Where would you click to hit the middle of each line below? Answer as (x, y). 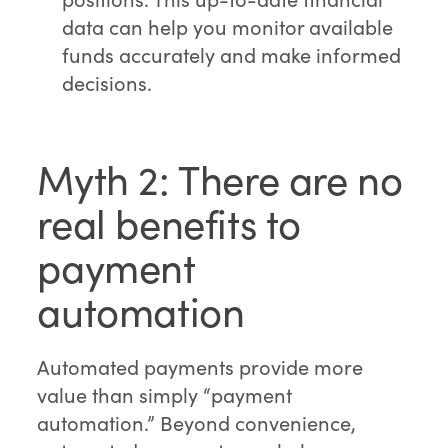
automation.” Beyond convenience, (197, 423)
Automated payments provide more (200, 367)
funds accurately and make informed (232, 55)
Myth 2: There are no (220, 179)
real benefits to (169, 223)
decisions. (107, 83)
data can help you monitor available (228, 27)
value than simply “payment (165, 395)
